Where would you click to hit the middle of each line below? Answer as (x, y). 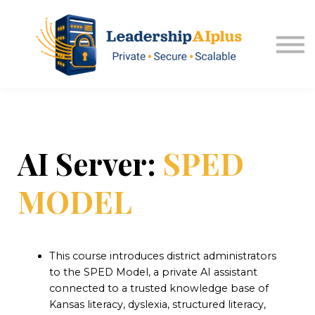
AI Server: (90, 163)
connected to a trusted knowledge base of (159, 289)
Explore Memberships (157, 62)
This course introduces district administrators (163, 256)
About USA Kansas (157, 12)
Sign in (157, 37)
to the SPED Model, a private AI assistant (153, 272)
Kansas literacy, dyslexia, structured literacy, (157, 305)
